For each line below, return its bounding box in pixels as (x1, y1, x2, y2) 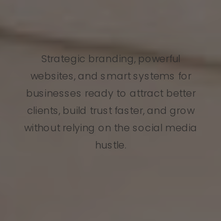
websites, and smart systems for (30, 69, 191, 83)
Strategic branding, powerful (41, 51, 181, 66)
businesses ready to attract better (26, 86, 196, 100)
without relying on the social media (24, 120, 198, 135)
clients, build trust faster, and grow (27, 103, 195, 117)
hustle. (95, 138, 127, 152)
